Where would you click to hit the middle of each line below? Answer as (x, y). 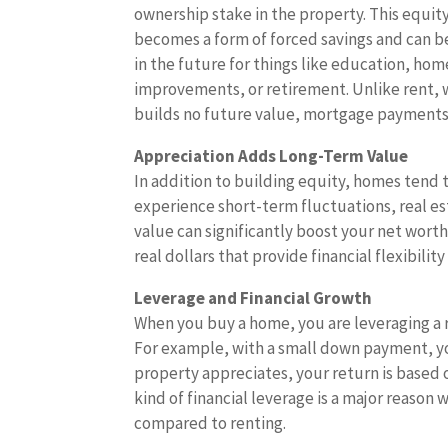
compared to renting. (210, 423)
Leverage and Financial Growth (253, 298)
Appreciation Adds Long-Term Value (271, 156)
